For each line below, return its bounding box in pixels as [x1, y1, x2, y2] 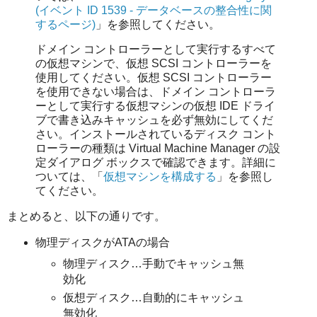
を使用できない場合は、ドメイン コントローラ [35, 86, 276, 98]
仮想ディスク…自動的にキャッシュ [63, 291, 245, 304]
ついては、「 [35, 171, 103, 183]
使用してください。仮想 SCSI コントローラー [35, 71, 272, 84]
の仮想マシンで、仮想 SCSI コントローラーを [35, 57, 272, 70]
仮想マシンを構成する [103, 171, 217, 183]
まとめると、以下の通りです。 [7, 210, 166, 223]
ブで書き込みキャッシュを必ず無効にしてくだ [35, 114, 273, 127]
